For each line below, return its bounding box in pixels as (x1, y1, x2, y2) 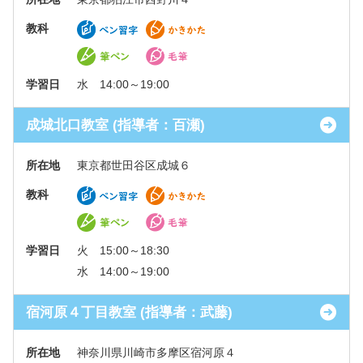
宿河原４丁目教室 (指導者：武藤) (26, 305, 233, 320)
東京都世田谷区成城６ (77, 159, 190, 172)
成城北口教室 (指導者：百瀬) (26, 117, 205, 133)
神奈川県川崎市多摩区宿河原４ (77, 346, 236, 359)
